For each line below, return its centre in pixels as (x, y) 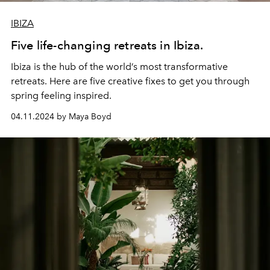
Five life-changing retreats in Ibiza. (107, 46)
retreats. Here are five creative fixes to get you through (130, 81)
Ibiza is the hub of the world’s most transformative (119, 67)
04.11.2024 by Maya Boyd (61, 117)
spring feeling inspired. (62, 96)
